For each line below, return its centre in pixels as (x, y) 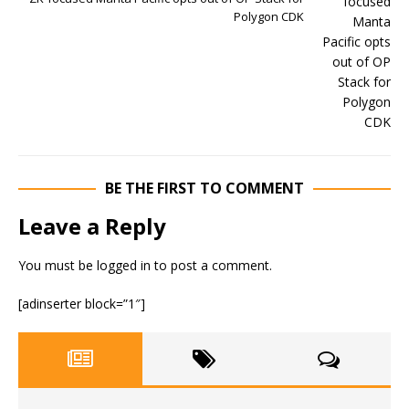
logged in (124, 265)
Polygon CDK (269, 16)
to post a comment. (211, 265)
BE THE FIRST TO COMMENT (204, 188)
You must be (58, 265)
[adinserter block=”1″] (82, 304)
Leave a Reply (92, 226)
